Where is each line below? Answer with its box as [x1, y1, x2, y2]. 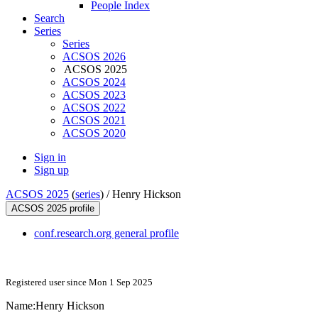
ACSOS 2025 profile [11, 203, 94, 214]
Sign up [34, 164, 69, 177]
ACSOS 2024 [62, 76, 126, 89]
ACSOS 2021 [62, 114, 126, 127]
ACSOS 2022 [62, 102, 126, 114]
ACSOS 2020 [62, 127, 126, 140]
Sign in [34, 151, 66, 164]
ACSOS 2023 [62, 89, 126, 102]
